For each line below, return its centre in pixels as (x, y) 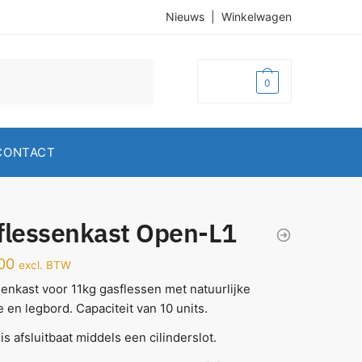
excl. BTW (44, 265)
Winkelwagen (257, 17)
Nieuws (185, 17)
